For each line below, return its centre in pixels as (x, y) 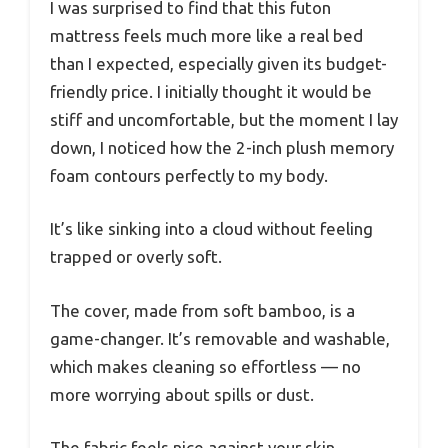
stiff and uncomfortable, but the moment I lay (224, 119)
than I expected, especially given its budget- (218, 63)
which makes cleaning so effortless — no (205, 366)
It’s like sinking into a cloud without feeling (211, 229)
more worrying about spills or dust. (182, 394)
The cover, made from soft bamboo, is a (202, 310)
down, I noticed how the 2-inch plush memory (222, 147)
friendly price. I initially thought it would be (211, 91)
